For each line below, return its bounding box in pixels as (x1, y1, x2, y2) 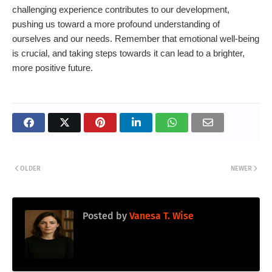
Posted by (83, 210, 127, 222)
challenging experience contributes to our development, (12, 4, 229, 15)
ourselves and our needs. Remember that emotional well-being (12, 33, 259, 44)
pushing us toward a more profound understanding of (12, 19, 220, 30)
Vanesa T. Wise (127, 210, 194, 222)
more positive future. (12, 63, 93, 73)
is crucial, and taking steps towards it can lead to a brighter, (12, 48, 245, 59)
